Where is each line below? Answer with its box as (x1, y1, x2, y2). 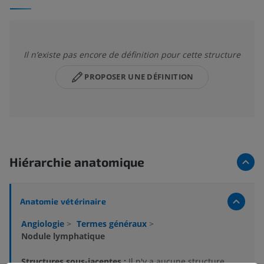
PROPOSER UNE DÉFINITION (84, 71, 194, 82)
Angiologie (21, 217, 67, 229)
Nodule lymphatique (21, 230, 105, 242)
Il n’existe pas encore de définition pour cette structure (24, 48, 240, 60)
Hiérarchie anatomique (9, 154, 144, 169)
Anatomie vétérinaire (20, 196, 106, 206)
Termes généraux (77, 217, 149, 229)
